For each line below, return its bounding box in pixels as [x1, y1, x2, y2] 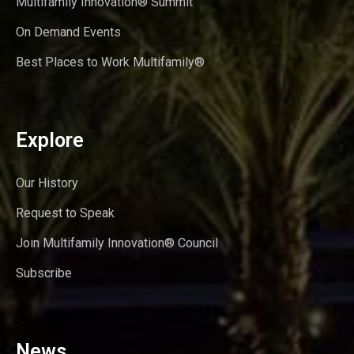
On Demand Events [16, 24, 121, 40]
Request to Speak [16, 205, 115, 220]
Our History [16, 175, 78, 190]
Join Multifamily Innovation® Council [16, 235, 218, 250]
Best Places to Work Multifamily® [16, 54, 205, 70]
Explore [16, 128, 84, 152]
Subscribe [16, 265, 72, 281]
